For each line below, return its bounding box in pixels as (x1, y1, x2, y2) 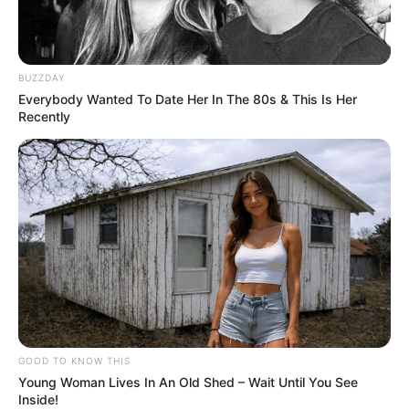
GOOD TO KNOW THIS (18, 355, 131, 367)
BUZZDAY (18, 71, 65, 83)
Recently (18, 108, 70, 124)
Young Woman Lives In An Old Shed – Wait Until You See (18, 374, 358, 391)
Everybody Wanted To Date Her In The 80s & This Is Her (18, 90, 357, 107)
